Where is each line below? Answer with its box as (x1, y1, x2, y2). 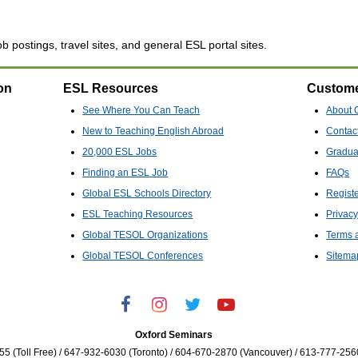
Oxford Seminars (135, 328, 213, 340)
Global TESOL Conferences (82, 250, 204, 262)
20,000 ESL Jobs (82, 146, 157, 158)
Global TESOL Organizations (82, 229, 209, 241)
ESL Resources (63, 82, 158, 96)
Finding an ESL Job (82, 167, 169, 179)
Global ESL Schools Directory (82, 188, 212, 200)
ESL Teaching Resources (82, 209, 193, 221)
